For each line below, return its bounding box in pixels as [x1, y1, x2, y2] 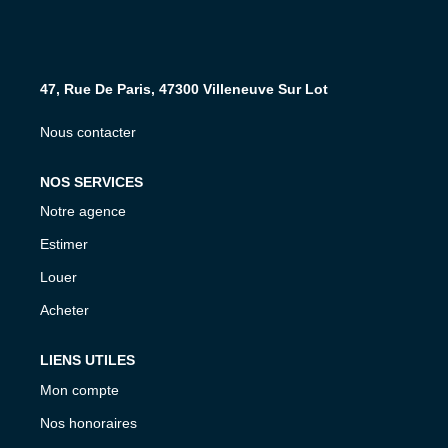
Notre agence [40, 203, 126, 219]
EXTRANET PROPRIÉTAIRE [107, 128, 341, 148]
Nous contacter [40, 123, 136, 140]
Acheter [40, 302, 89, 318]
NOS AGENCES [158, 8, 290, 28]
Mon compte [40, 381, 119, 398]
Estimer [40, 236, 88, 252]
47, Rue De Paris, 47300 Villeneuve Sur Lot [40, 80, 328, 97]
